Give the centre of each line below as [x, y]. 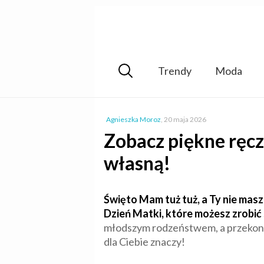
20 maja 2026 [185, 119]
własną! [137, 163]
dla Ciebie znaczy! [144, 242]
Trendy [174, 70]
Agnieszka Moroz [133, 119]
